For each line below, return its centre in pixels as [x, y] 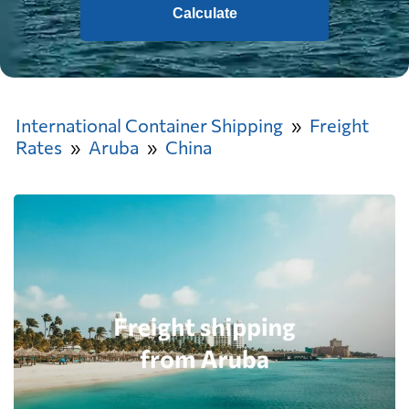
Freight [339, 125]
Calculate [204, 13]
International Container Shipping [149, 125]
